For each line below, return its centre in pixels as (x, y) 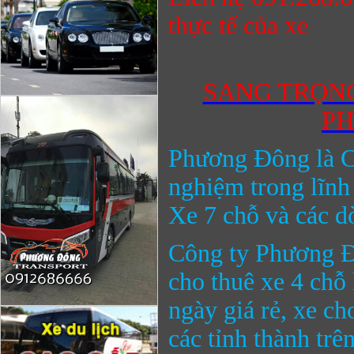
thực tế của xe (241, 26)
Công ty (212, 253)
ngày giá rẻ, (231, 310)
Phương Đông (239, 158)
